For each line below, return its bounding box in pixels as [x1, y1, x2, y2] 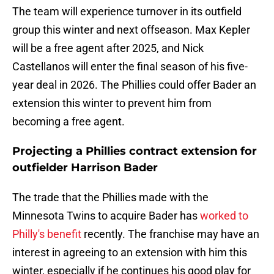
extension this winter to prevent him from [12, 97, 212, 110]
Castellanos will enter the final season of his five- [12, 60, 248, 73]
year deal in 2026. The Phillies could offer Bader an [12, 78, 256, 92]
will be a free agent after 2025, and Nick [12, 42, 204, 55]
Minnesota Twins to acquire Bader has [12, 209, 200, 223]
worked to [200, 209, 248, 223]
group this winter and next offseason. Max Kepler [12, 23, 250, 37]
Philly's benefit [12, 228, 81, 241]
